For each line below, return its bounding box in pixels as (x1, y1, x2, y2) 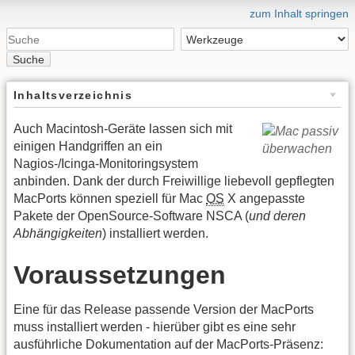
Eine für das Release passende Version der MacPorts (13, 303, 314, 317)
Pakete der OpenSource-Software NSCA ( (13, 208, 249, 223)
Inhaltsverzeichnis (13, 88, 133, 101)
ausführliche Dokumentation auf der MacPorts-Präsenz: (13, 338, 323, 352)
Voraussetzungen (13, 261, 226, 290)
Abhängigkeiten (13, 226, 102, 240)
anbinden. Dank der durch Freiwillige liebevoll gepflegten (13, 174, 334, 188)
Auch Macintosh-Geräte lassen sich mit (13, 121, 232, 136)
